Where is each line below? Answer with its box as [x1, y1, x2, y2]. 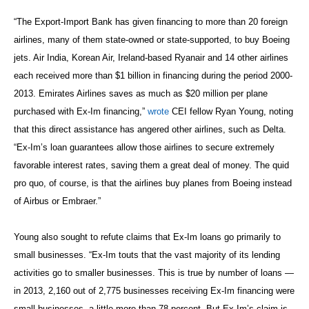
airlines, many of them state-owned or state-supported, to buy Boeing [14, 34, 290, 45]
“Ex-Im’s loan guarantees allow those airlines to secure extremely [14, 141, 275, 152]
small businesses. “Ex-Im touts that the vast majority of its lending [14, 249, 280, 260]
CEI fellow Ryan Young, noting [169, 106, 293, 117]
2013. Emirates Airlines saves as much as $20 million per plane [14, 88, 268, 99]
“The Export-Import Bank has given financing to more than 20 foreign [14, 16, 288, 27]
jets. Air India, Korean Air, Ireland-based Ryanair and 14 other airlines [14, 52, 288, 63]
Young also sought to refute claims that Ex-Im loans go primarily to [14, 231, 281, 242]
